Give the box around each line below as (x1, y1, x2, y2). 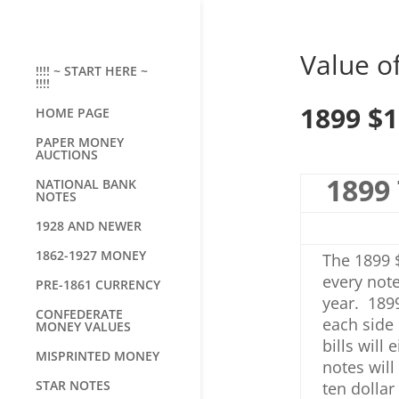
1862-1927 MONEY (36, 247, 146, 264)
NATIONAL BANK (36, 175, 136, 192)
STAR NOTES (36, 377, 110, 394)
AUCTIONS (36, 146, 98, 163)
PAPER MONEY (36, 134, 124, 151)
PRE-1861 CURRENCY (36, 276, 160, 293)
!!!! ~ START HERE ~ (36, 62, 148, 79)
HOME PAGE (36, 104, 110, 121)
